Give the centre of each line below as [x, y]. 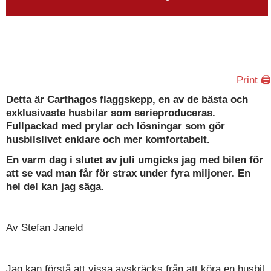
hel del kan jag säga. [55, 187]
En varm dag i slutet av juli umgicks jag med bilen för [135, 160]
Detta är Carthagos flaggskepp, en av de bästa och [127, 100]
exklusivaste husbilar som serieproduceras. [111, 113]
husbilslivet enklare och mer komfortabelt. [108, 140]
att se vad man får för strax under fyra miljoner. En [128, 174]
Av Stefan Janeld [44, 228]
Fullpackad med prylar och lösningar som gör [116, 126]
